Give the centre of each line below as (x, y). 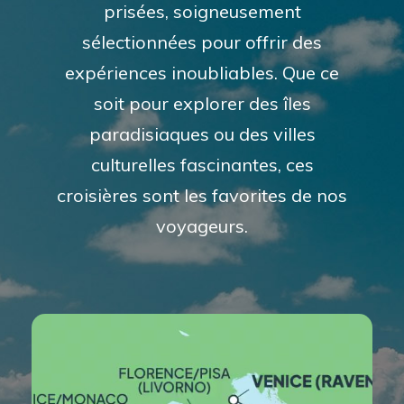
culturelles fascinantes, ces (202, 165)
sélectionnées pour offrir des (202, 42)
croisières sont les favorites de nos (202, 196)
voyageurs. (202, 226)
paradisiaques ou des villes (202, 134)
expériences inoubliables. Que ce (202, 73)
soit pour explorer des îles (202, 104)
